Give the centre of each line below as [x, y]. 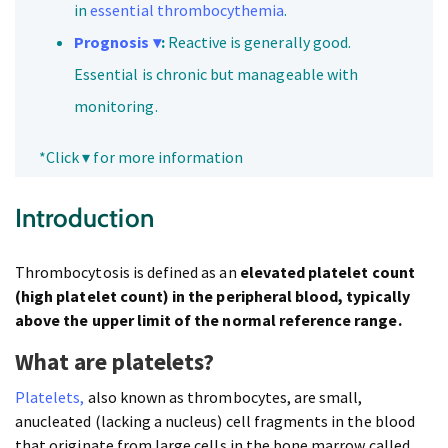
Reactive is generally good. [258, 42]
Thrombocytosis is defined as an [127, 272]
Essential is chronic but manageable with [216, 74]
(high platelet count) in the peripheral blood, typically [212, 296]
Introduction [84, 218]
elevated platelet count [327, 272]
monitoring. [116, 106]
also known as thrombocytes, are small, [223, 397]
